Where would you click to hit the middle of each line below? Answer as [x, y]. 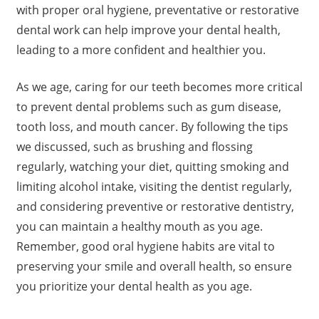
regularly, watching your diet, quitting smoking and [152, 167]
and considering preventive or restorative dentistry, [155, 207]
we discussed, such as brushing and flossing [134, 147]
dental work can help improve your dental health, [148, 30]
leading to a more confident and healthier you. [141, 50]
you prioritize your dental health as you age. [134, 287]
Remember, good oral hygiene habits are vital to [145, 247]
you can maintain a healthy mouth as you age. [139, 227]
